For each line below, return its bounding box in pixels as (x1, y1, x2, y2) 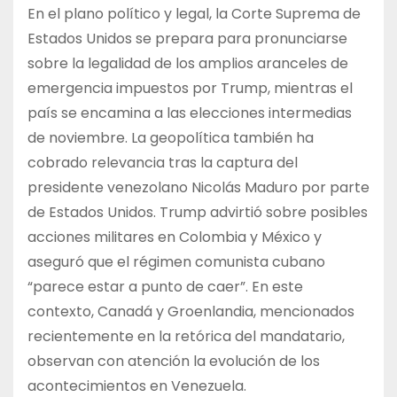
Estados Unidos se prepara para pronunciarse (27, 28, 347, 50)
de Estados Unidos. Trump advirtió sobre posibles (27, 202, 368, 223)
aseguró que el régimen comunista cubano (27, 252, 325, 273)
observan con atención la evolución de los (27, 351, 320, 372)
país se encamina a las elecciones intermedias (27, 103, 352, 124)
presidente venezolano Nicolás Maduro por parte (27, 177, 370, 198)
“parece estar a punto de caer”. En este (27, 276, 303, 298)
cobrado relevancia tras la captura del (27, 152, 298, 174)
